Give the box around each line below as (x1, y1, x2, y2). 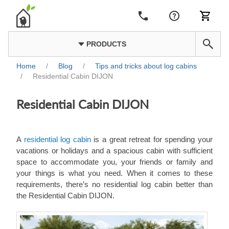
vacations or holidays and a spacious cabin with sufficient (16, 146, 213, 155)
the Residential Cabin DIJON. (16, 191, 114, 200)
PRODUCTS (84, 40, 126, 48)
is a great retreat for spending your (90, 134, 213, 144)
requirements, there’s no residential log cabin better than (16, 179, 213, 189)
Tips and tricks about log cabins (95, 62, 197, 71)
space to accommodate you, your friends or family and (16, 157, 213, 166)
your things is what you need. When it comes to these (16, 168, 213, 177)
